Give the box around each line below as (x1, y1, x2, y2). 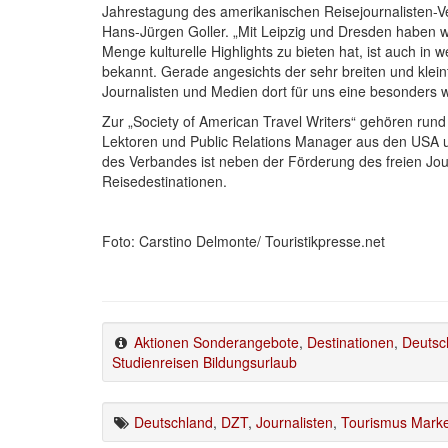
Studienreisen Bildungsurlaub (112, 351, 297, 372)
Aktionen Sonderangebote (134, 331, 299, 352)
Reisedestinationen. (102, 170, 227, 191)
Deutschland (134, 411, 213, 432)
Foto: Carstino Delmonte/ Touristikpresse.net (102, 230, 385, 251)
